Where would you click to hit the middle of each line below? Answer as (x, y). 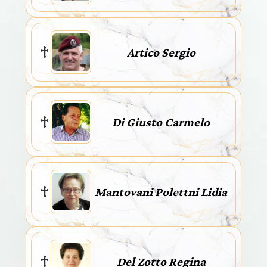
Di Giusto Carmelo (161, 122)
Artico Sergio (161, 52)
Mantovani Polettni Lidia (161, 192)
